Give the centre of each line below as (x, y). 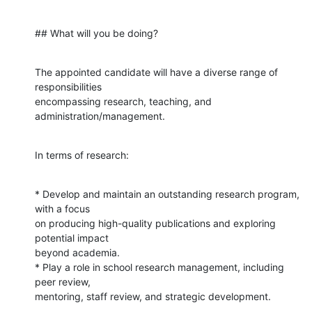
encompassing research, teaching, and (123, 101)
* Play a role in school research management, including (159, 267)
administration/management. (100, 116)
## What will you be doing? (96, 33)
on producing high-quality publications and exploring (155, 223)
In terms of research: (82, 155)
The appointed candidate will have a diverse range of (156, 72)
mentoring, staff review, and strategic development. (153, 296)
